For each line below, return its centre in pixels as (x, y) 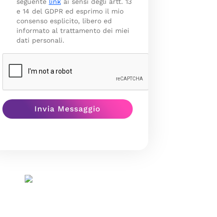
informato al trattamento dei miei (73, 31)
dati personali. (40, 40)
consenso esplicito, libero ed (64, 21)
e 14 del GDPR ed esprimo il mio (70, 11)
